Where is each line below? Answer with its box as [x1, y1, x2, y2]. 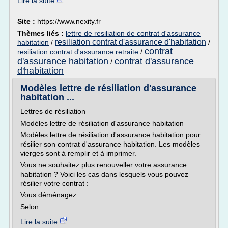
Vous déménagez [20, 191, 76, 199]
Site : [17, 17, 37, 25]
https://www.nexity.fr [37, 17, 101, 25]
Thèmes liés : [17, 29, 66, 37]
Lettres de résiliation [20, 107, 85, 116]
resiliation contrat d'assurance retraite [17, 48, 138, 56]
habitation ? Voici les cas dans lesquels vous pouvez [20, 170, 188, 178]
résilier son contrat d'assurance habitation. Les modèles [20, 140, 200, 148]
